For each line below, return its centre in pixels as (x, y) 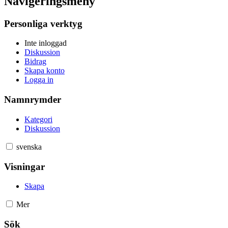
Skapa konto (45, 71)
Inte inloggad (46, 43)
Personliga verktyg (43, 23)
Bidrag (35, 62)
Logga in (39, 80)
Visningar (24, 166)
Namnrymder (33, 100)
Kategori (38, 119)
